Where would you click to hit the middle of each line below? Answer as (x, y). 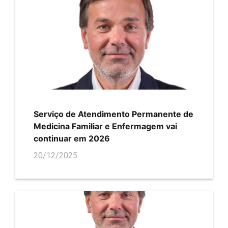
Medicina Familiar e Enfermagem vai (105, 126)
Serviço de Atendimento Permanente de (113, 114)
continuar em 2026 (72, 138)
